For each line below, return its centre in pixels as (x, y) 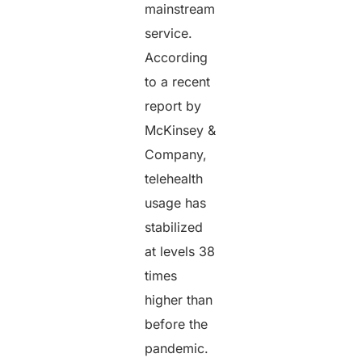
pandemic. (177, 349)
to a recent (178, 82)
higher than (179, 300)
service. (169, 34)
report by (173, 106)
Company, (176, 155)
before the (177, 324)
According (177, 58)
